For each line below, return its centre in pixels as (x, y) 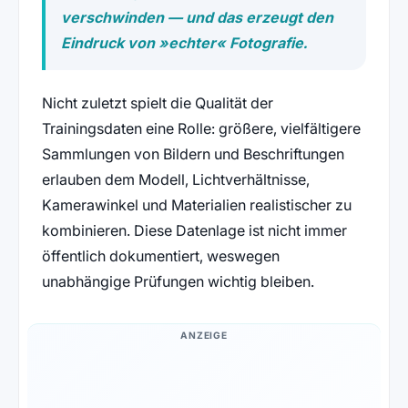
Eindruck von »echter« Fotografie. (184, 42)
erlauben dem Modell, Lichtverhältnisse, (175, 180)
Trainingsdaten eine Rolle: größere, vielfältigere (201, 129)
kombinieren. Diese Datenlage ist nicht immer (194, 231)
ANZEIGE (204, 336)
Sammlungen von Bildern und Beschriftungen (193, 154)
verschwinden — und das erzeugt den (198, 17)
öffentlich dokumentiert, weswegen (160, 256)
